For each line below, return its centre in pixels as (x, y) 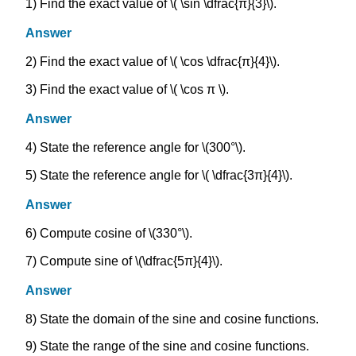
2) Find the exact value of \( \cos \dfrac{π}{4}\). (153, 62)
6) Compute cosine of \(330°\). (109, 233)
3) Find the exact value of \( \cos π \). (127, 89)
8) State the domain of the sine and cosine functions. (172, 319)
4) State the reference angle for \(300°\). (135, 147)
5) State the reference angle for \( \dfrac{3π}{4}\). (159, 175)
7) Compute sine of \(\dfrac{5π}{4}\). (124, 261)
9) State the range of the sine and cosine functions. (167, 346)
